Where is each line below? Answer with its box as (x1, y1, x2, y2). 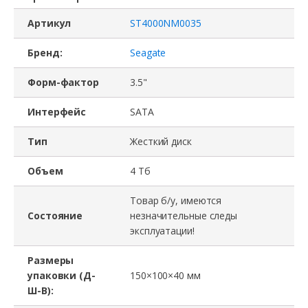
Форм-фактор (27, 76, 99, 89)
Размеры (27, 254, 74, 267)
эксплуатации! (130, 224, 195, 237)
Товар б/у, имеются (130, 194, 222, 207)
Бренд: (27, 46, 63, 59)
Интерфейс (27, 105, 87, 118)
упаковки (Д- (27, 269, 96, 282)
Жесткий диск (130, 135, 192, 148)
